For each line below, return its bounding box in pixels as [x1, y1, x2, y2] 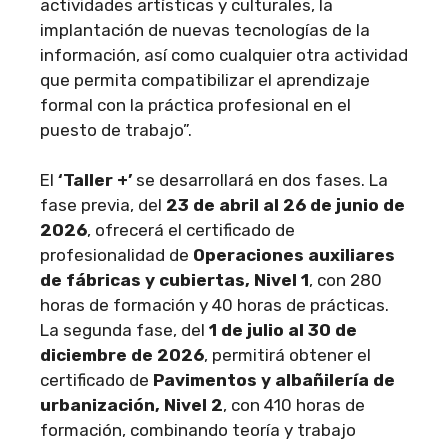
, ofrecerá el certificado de [87, 220, 295, 240]
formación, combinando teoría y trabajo [40, 420, 356, 440]
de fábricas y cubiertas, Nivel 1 [40, 270, 309, 290]
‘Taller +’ [58, 170, 132, 190]
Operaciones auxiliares [193, 245, 395, 265]
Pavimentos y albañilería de [149, 370, 395, 390]
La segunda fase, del [40, 320, 209, 340]
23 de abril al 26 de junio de [166, 195, 405, 215]
